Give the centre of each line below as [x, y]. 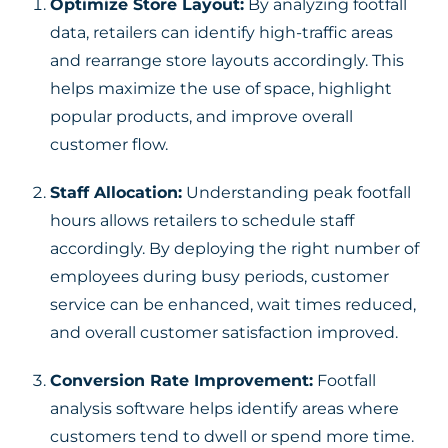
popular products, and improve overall [201, 116]
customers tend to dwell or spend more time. [232, 436]
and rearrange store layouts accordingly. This [227, 60]
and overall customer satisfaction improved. [224, 332]
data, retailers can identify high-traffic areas [221, 32]
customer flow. [109, 144]
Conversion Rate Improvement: [181, 380]
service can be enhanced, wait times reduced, [233, 304]
